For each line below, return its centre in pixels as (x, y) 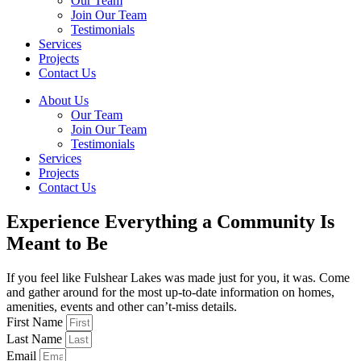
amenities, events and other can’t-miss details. (122, 307)
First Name (36, 322)
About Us (64, 101)
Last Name (36, 339)
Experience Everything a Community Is (170, 222)
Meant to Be (57, 244)
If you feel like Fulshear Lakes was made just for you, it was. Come (178, 278)
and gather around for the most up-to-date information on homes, (170, 293)
